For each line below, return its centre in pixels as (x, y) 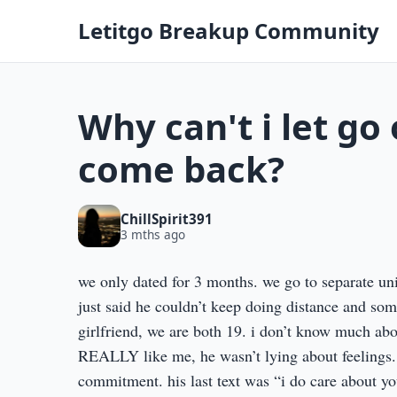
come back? (181, 169)
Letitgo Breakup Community (229, 31)
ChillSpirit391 (167, 218)
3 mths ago (153, 234)
